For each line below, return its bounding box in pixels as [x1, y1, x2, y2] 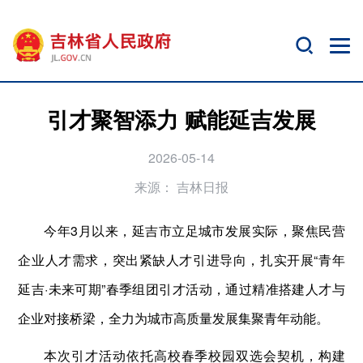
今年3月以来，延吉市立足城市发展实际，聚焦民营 [44, 220, 345, 240]
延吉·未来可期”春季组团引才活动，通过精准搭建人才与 [18, 279, 345, 298]
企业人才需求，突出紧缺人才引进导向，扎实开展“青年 [18, 250, 345, 269]
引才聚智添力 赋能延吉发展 [46, 102, 316, 135]
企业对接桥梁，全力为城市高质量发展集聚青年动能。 [18, 308, 330, 327]
